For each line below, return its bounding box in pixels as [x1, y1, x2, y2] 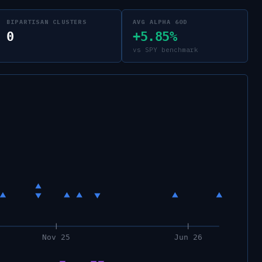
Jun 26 [174, 232, 202, 242]
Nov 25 [42, 232, 71, 242]
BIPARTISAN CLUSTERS [6, 18, 87, 26]
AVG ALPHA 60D [133, 18, 188, 26]
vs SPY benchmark [133, 46, 198, 54]
